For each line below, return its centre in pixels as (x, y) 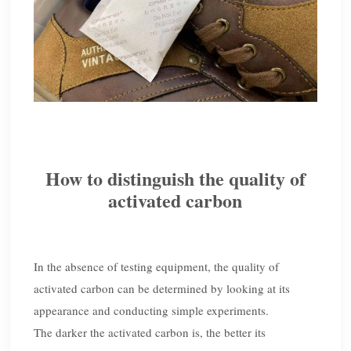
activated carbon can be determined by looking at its (162, 289)
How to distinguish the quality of (175, 179)
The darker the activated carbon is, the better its (150, 333)
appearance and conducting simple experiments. (152, 311)
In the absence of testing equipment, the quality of (157, 267)
